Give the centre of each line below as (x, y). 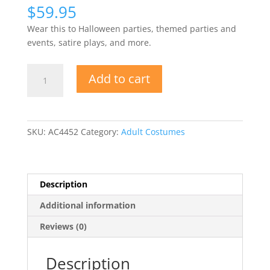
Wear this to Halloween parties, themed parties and (131, 28)
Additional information (87, 205)
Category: (101, 131)
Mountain (46, 70)
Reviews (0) (63, 226)
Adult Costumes (153, 131)
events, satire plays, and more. (89, 42)
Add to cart (119, 78)
